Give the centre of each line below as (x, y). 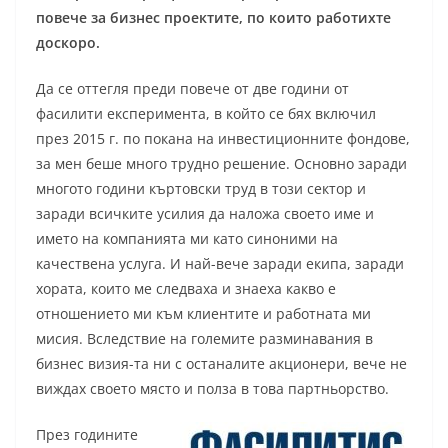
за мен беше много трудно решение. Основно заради (221, 164)
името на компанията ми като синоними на (187, 239)
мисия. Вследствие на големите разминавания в (204, 339)
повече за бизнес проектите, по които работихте (213, 18)
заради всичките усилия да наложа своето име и (205, 214)
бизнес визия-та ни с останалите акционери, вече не (221, 364)
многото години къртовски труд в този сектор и (201, 189)
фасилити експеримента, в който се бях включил (206, 114)
